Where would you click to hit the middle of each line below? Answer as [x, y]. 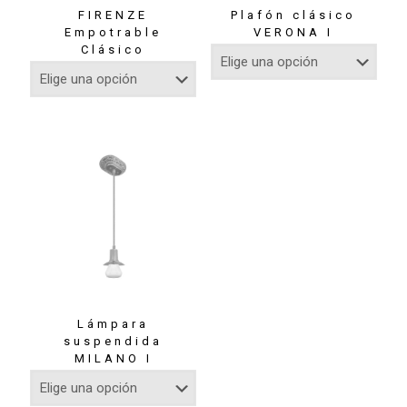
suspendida [114, 342]
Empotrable [114, 32]
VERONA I [294, 32]
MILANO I [113, 359]
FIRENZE [114, 15]
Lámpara [114, 324]
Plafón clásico [294, 15]
